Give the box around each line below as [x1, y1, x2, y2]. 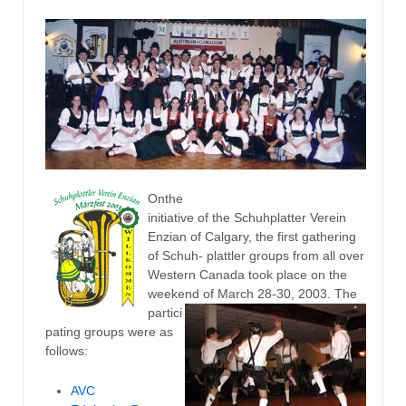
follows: [44, 343, 88, 359]
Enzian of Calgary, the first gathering [147, 229, 356, 245]
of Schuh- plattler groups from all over [147, 248, 364, 264]
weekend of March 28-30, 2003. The [147, 286, 357, 302]
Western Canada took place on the [147, 267, 347, 283]
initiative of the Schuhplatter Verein [147, 210, 346, 226]
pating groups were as [44, 324, 173, 340]
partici [147, 305, 182, 321]
